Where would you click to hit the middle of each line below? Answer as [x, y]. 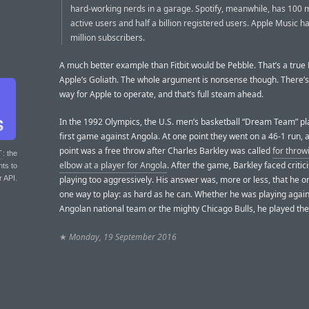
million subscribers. [108, 37]
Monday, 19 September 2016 [123, 237]
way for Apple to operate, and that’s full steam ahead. [161, 94]
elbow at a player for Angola [113, 166]
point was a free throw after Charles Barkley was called [166, 151]
